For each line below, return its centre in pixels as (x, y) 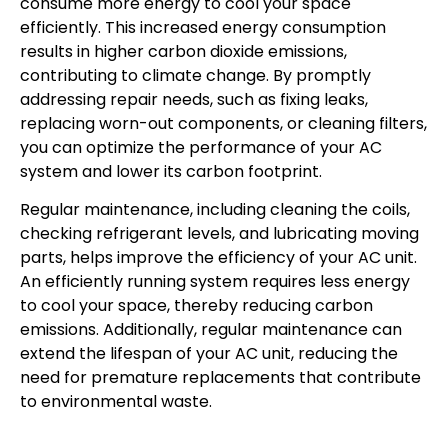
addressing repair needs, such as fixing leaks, (194, 99)
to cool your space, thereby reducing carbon (196, 306)
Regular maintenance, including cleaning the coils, (215, 210)
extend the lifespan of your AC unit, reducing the (209, 354)
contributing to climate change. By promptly (195, 75)
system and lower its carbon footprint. (171, 171)
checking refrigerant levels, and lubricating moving (219, 234)
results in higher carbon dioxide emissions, (183, 51)
